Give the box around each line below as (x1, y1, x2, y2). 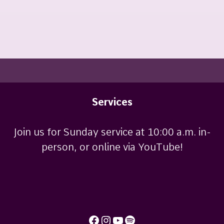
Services (91, 96, 132, 108)
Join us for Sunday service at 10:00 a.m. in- (13, 126, 211, 138)
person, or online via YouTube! (41, 141, 183, 153)
